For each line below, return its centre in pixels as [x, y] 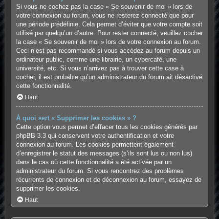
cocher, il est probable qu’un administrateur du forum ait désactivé [109, 77]
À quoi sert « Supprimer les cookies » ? [76, 118]
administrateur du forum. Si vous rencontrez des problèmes [100, 171]
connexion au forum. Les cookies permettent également [95, 144]
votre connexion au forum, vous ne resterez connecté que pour [105, 15]
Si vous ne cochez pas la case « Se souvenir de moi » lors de [104, 6]
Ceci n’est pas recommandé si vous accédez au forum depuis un [108, 50]
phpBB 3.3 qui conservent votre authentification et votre [95, 135]
